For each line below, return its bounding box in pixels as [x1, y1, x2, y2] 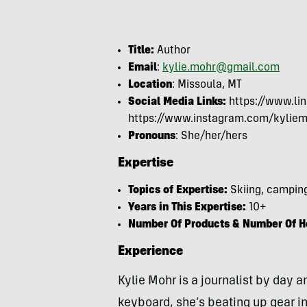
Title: [128, 45, 154, 56]
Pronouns [128, 131, 175, 142]
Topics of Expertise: [128, 185, 228, 196]
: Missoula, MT [172, 79, 245, 90]
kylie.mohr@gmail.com [162, 62, 280, 73]
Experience [118, 246, 183, 258]
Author [154, 45, 191, 56]
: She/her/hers [175, 131, 247, 142]
